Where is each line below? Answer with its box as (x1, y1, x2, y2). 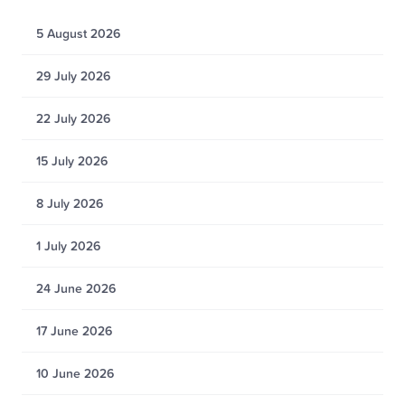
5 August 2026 (36, 24, 120, 42)
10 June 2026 (36, 364, 114, 382)
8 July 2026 (36, 194, 103, 212)
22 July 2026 (36, 109, 110, 127)
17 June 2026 (36, 322, 112, 340)
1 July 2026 (36, 237, 100, 255)
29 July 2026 (36, 67, 110, 85)
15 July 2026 (36, 152, 108, 170)
